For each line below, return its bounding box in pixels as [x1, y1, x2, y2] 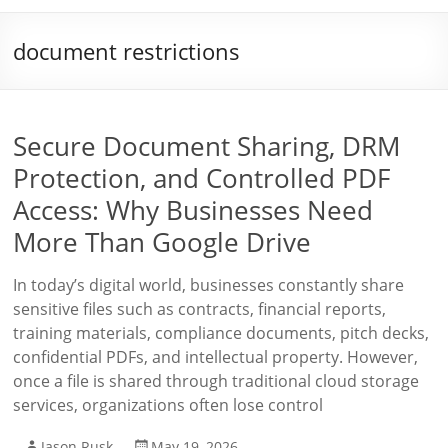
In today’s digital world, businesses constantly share [13, 274, 405, 296]
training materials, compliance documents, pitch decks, [13, 322, 430, 344]
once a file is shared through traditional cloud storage [13, 370, 420, 392]
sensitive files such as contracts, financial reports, [13, 298, 387, 320]
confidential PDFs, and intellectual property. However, [13, 346, 419, 368]
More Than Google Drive [13, 224, 312, 260]
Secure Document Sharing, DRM [13, 128, 401, 164]
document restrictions [13, 36, 241, 66]
